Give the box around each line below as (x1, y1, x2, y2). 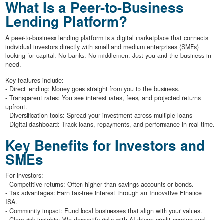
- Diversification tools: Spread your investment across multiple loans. (5, 110, 194, 120)
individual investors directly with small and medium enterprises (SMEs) (5, 42, 199, 51)
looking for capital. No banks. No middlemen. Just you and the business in (5, 51, 211, 60)
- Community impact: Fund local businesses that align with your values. (5, 206, 202, 216)
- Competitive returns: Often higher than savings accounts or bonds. (5, 180, 193, 189)
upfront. (5, 102, 27, 111)
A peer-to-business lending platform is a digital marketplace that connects (5, 33, 208, 42)
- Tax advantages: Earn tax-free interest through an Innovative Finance (5, 189, 202, 198)
